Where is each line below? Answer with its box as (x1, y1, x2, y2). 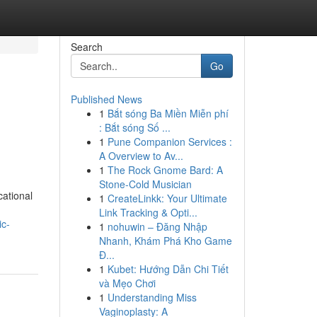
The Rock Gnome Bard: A (107, 163, 223, 177)
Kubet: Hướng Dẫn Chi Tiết (107, 262, 229, 276)
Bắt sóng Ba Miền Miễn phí (107, 106, 229, 120)
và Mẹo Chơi (98, 276, 156, 290)
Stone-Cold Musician (98, 177, 192, 191)
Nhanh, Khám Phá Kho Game (98, 234, 232, 248)
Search (70, 40, 103, 54)
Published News (70, 92, 142, 106)
